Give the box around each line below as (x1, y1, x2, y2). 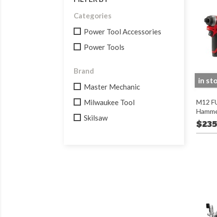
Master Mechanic (84, 82, 140, 91)
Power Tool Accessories (84, 27, 161, 36)
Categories (74, 11, 111, 20)
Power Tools (84, 43, 124, 51)
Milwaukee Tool (84, 98, 135, 107)
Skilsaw (84, 113, 108, 122)
